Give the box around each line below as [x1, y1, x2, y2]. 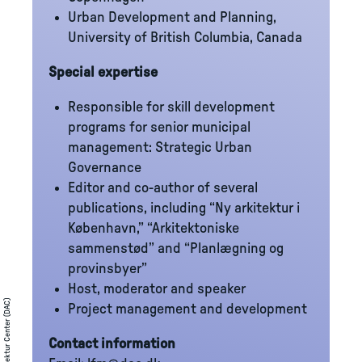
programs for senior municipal [68, 120, 250, 135]
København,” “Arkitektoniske [68, 221, 239, 236]
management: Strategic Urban [68, 141, 252, 155]
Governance [68, 161, 141, 175]
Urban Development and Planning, [68, 11, 276, 25]
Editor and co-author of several [68, 181, 258, 196]
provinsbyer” [68, 262, 147, 276]
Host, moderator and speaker [68, 282, 246, 297]
